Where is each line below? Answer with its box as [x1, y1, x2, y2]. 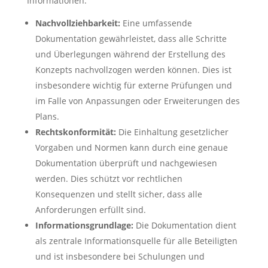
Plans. [35, 111, 59, 122]
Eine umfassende [120, 17, 192, 29]
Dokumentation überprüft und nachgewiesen [35, 157, 217, 169]
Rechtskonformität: [35, 126, 116, 138]
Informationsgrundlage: [35, 220, 133, 231]
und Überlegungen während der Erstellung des [35, 48, 226, 60]
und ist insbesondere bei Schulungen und [35, 251, 205, 262]
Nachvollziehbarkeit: [35, 17, 120, 29]
